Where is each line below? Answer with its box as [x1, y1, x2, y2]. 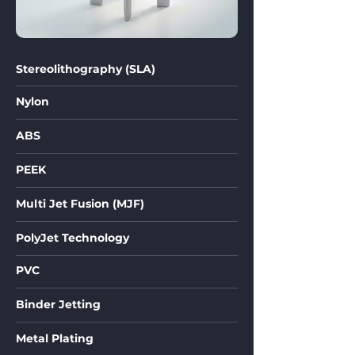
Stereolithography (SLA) [16, 62, 155, 76]
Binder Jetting [16, 297, 101, 311]
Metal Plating [16, 331, 94, 345]
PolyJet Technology [16, 231, 129, 245]
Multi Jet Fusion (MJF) [16, 197, 144, 211]
